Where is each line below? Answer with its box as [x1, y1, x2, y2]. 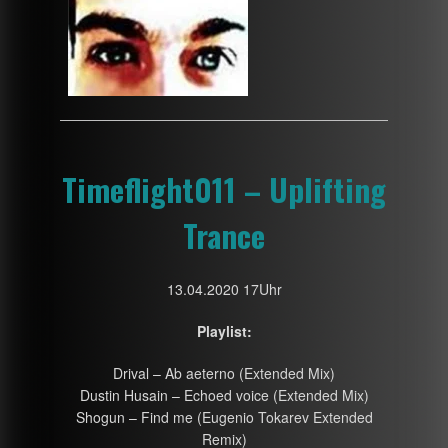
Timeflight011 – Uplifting [62, 165, 386, 212]
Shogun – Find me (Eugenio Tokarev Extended [75, 406, 373, 427]
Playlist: [196, 320, 252, 341]
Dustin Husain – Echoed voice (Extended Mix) [79, 384, 369, 405]
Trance [183, 211, 265, 258]
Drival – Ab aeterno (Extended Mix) [113, 362, 335, 383]
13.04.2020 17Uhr [166, 278, 282, 299]
